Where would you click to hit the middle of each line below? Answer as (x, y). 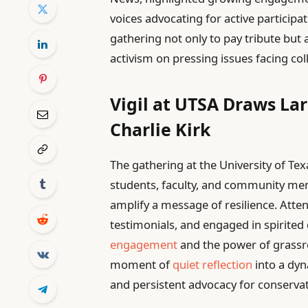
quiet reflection (213, 265)
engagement (144, 245)
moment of (142, 265)
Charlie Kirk (161, 129)
